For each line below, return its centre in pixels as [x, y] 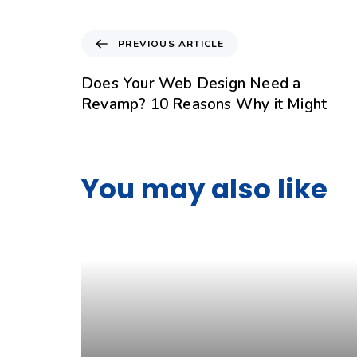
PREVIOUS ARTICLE [171, 43]
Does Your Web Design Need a [191, 83]
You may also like [205, 188]
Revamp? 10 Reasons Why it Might [204, 104]
